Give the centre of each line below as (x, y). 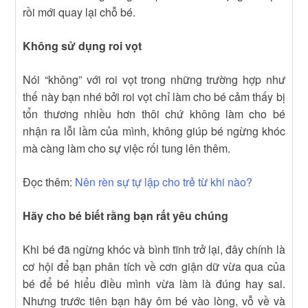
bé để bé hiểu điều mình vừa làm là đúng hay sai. (154, 284)
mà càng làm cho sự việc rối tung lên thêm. (127, 148)
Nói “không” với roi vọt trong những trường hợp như (154, 80)
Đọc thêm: (49, 182)
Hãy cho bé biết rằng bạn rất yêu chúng (126, 216)
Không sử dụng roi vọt (82, 46)
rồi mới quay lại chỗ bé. (79, 12)
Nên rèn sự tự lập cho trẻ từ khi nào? (164, 182)
